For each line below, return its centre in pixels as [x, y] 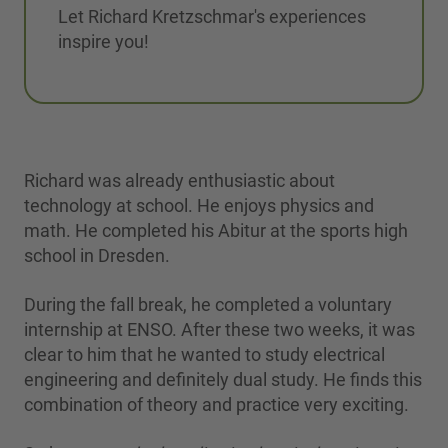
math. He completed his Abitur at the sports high [216, 230]
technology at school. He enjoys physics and [199, 205]
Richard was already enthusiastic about [179, 180]
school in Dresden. [97, 255]
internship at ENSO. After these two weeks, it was [219, 329]
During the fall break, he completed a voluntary [208, 304]
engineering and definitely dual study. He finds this [223, 379]
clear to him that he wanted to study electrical [204, 354]
